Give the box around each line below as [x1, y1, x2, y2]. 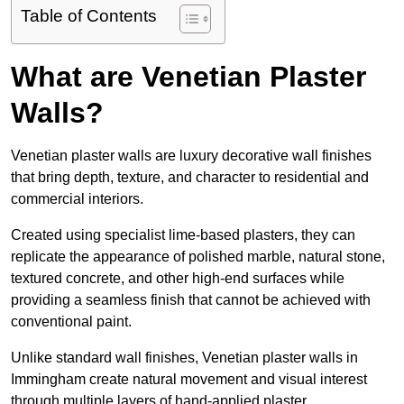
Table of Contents [21, 6, 157, 26]
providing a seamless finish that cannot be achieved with [11, 292, 371, 308]
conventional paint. [11, 314, 132, 330]
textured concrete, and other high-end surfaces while [11, 271, 344, 287]
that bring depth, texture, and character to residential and [11, 170, 369, 186]
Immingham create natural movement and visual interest [11, 372, 367, 388]
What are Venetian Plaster [11, 60, 366, 94]
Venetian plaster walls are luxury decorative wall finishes [11, 148, 372, 164]
